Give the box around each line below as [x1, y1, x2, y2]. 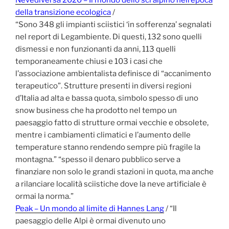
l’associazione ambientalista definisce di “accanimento [15, 68, 211, 78]
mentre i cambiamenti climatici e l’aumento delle [15, 130, 191, 140]
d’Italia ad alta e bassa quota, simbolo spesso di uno [15, 93, 198, 103]
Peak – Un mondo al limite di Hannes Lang [15, 203, 164, 213]
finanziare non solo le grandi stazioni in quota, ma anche [15, 167, 214, 176]
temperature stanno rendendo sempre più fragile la [15, 142, 200, 152]
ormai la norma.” [15, 191, 74, 201]
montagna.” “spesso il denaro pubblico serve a [15, 154, 180, 164]
